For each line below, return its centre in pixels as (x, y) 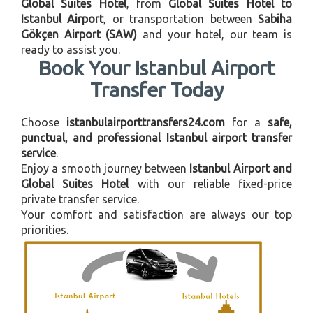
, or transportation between (181, 19)
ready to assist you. (71, 49)
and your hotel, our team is (214, 34)
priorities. (45, 230)
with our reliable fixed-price (211, 184)
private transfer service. (80, 199)
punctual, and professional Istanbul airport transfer (156, 138)
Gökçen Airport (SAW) (79, 34)
